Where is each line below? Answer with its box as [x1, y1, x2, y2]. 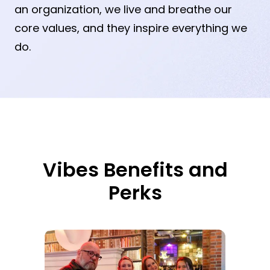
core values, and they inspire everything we [14, 20, 247, 36]
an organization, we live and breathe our [14, 2, 232, 17]
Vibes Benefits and [42, 156, 228, 184]
